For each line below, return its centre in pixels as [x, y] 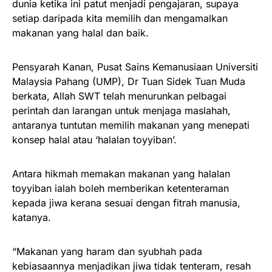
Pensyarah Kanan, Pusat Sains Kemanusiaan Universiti [135, 66]
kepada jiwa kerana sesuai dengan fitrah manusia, [126, 202]
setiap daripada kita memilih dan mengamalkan [120, 18]
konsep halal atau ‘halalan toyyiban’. [94, 139]
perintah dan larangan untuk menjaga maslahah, [121, 110]
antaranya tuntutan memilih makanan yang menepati [131, 125]
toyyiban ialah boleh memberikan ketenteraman [121, 188]
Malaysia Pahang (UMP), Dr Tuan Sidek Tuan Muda [129, 81]
